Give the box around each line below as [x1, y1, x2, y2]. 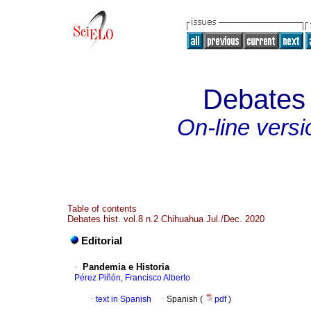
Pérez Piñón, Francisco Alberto [74, 273, 190, 283]
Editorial [81, 235, 122, 247]
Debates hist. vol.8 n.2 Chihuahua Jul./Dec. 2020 [67, 214, 264, 224]
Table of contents [67, 203, 137, 214]
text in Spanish [96, 294, 151, 305]
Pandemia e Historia [83, 262, 169, 273]
